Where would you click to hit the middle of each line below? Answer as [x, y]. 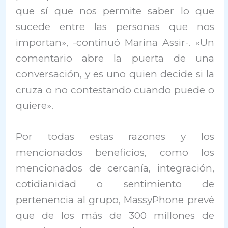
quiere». [35, 106]
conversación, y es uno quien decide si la [115, 74]
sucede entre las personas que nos [115, 27]
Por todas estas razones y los [115, 137]
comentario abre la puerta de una [115, 59]
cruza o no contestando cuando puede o [115, 90]
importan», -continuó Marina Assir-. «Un [115, 43]
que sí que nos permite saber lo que [115, 11]
